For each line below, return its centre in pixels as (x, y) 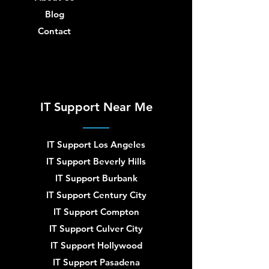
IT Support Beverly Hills (96, 161)
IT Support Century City (96, 195)
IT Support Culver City (96, 228)
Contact (54, 31)
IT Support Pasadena (96, 262)
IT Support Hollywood (96, 245)
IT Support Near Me (96, 107)
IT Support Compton (96, 212)
